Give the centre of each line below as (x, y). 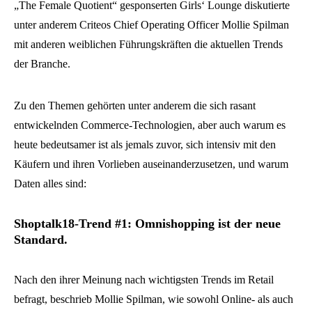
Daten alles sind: (50, 184)
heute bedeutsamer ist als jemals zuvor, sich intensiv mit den (145, 145)
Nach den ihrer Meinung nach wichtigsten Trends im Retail (144, 280)
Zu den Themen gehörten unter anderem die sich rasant (135, 106)
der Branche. (42, 64)
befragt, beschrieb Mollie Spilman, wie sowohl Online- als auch (154, 299)
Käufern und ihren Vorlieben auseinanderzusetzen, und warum (151, 164)
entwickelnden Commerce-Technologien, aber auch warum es (150, 125)
